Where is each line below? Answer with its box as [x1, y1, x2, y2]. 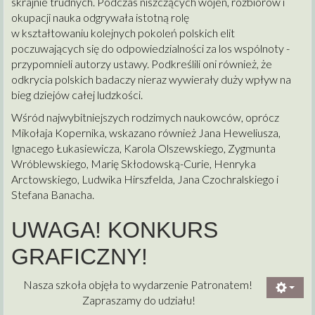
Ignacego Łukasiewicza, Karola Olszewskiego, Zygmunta [11, 141, 276, 155]
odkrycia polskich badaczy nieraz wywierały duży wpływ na [11, 72, 291, 86]
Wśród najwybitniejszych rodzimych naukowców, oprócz [11, 110, 279, 124]
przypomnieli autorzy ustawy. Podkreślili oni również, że [11, 57, 272, 71]
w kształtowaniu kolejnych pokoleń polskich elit [11, 26, 235, 40]
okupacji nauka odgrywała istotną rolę [11, 11, 189, 25]
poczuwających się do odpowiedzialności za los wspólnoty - [11, 41, 290, 56]
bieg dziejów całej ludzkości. [11, 88, 143, 102]
